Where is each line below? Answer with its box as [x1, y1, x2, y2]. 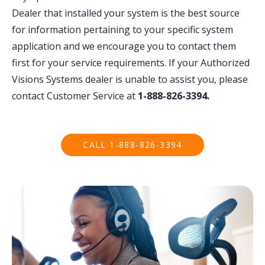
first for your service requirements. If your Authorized [12, 56, 250, 69]
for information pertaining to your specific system [12, 22, 233, 36]
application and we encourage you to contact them [12, 39, 236, 53]
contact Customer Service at [12, 89, 138, 102]
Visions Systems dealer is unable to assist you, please [12, 72, 248, 86]
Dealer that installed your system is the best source [12, 6, 240, 20]
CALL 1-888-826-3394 [83, 138, 182, 150]
